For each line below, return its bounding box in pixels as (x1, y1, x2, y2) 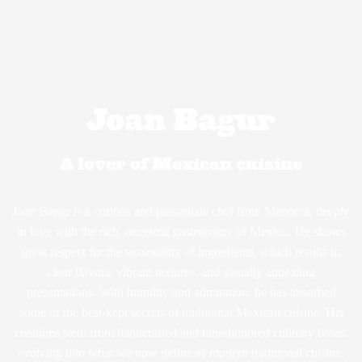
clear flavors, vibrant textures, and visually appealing (47, 265, 315, 280)
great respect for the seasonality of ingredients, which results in (22, 245, 340, 259)
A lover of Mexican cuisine (60, 154, 302, 175)
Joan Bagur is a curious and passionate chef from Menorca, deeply (12, 204, 350, 219)
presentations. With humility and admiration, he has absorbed (26, 285, 336, 300)
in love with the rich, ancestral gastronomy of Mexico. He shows (16, 225, 346, 239)
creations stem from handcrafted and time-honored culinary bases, (14, 326, 348, 340)
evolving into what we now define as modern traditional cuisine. (18, 346, 344, 360)
